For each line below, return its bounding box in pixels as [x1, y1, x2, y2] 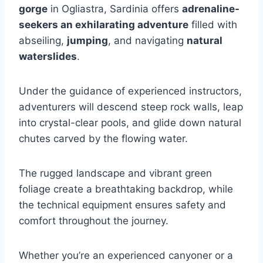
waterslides [19, 50, 77, 62]
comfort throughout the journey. [19, 215, 168, 227]
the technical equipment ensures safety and [19, 199, 226, 211]
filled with [188, 19, 237, 31]
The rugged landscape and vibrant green [19, 167, 212, 179]
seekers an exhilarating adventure [19, 19, 188, 31]
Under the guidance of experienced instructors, [19, 85, 242, 97]
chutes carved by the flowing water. [19, 133, 188, 144]
